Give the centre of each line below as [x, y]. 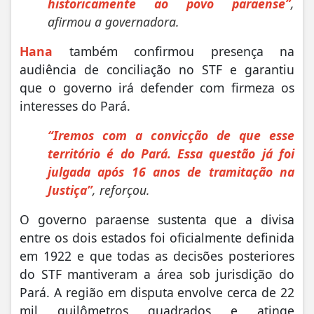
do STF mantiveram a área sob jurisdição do [157, 274]
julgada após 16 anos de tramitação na [171, 171]
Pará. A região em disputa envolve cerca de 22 [157, 292]
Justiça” [70, 190]
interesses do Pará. [75, 105]
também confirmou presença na [173, 51]
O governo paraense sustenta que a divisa [157, 219]
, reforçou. [121, 190]
